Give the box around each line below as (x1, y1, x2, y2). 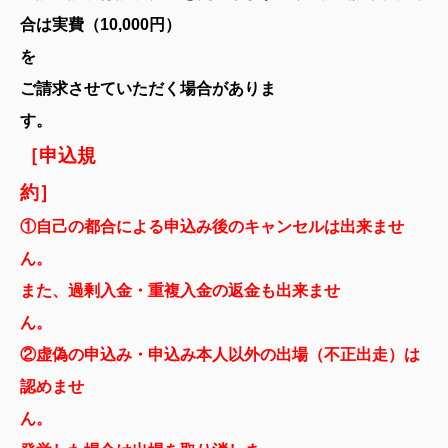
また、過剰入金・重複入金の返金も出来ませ (20, 282, 340, 300)
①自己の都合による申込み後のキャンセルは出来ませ (20, 218, 404, 236)
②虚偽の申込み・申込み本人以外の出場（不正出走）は (20, 346, 420, 364)
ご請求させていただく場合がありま (20, 80, 276, 98)
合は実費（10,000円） (20, 16, 181, 34)
